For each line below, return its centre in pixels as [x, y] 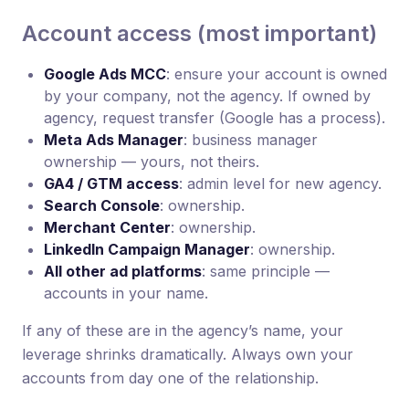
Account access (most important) [199, 33]
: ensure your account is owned [277, 73]
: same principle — [266, 271]
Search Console [102, 205]
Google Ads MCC [105, 73]
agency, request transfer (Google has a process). [215, 117]
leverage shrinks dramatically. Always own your [188, 354]
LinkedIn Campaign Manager [147, 249]
